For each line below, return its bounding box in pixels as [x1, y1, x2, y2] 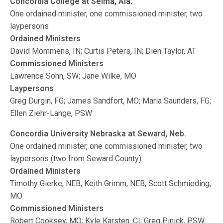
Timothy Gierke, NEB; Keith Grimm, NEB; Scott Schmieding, [10, 179, 212, 188]
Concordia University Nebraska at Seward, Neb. [10, 129, 187, 138]
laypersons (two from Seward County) [10, 154, 142, 163]
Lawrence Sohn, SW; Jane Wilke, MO [10, 71, 137, 81]
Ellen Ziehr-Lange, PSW [10, 109, 93, 118]
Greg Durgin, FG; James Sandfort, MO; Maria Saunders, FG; [10, 96, 212, 106]
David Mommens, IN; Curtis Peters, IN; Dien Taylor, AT [10, 46, 197, 56]
